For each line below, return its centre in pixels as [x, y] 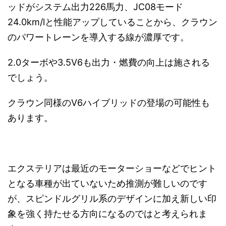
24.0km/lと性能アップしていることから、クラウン [112, 22]
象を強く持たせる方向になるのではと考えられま [107, 214]
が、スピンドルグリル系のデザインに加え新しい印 [112, 199]
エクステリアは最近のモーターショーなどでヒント [112, 168]
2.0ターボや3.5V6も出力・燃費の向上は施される [109, 63]
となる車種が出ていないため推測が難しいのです [107, 184]
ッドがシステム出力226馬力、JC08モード [95, 7]
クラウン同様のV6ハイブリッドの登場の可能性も [109, 103]
